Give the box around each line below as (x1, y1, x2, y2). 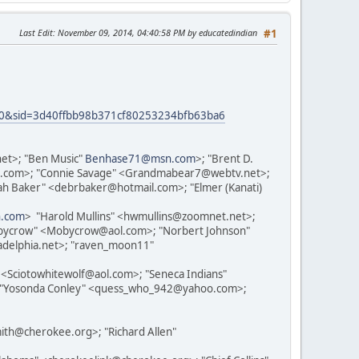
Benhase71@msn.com (85, 151, 196, 166)
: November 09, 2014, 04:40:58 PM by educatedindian (53, 26, 257, 38)
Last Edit (19, 26, 53, 38)
